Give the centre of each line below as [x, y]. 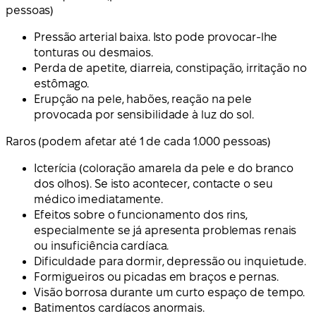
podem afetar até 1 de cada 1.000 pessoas [155, 142]
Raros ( [24, 142]
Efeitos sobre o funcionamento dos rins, [141, 215]
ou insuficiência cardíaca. [102, 246]
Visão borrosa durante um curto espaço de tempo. [170, 293]
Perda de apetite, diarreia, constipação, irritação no [170, 68]
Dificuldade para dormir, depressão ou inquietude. [170, 262]
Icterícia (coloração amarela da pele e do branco [164, 169]
